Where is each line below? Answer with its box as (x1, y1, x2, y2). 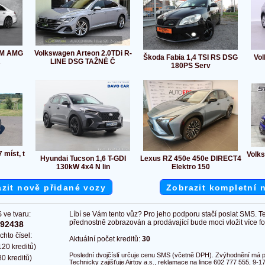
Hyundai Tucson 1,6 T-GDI (40, 154, 126, 163)
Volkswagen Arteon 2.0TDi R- (34, 49, 132, 58)
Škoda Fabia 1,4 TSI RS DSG (143, 53, 238, 62)
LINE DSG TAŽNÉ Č (50, 57, 115, 66)
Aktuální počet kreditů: (69, 235, 142, 244)
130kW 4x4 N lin (56, 163, 110, 172)
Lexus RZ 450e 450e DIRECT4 (140, 154, 241, 163)
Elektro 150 (171, 163, 210, 172)
